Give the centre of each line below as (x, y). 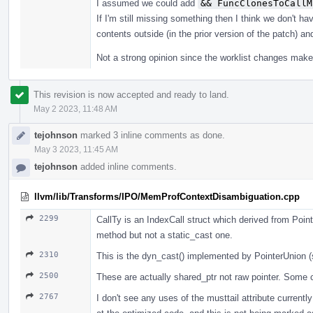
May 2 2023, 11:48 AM (75, 109)
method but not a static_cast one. (165, 235)
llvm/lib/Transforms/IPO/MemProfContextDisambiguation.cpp (167, 196)
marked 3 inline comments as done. (151, 135)
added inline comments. (127, 166)
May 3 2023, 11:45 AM (76, 149)
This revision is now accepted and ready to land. (131, 94)
